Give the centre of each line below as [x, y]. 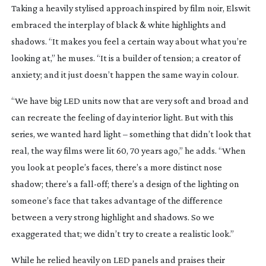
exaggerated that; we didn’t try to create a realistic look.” [122, 233]
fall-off [94, 183]
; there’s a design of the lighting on [173, 183]
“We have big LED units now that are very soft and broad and [130, 100]
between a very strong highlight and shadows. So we [113, 217]
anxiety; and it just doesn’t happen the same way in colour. [125, 74]
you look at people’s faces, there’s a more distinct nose [116, 167]
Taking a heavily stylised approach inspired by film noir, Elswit [131, 8]
